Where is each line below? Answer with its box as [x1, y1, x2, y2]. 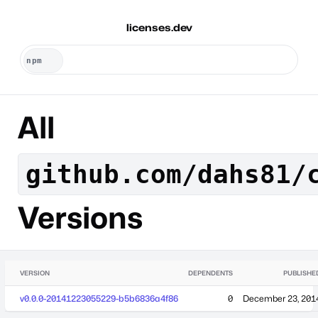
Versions [17, 199, 143, 236]
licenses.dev [126, 21, 192, 33]
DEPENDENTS [188, 268, 233, 277]
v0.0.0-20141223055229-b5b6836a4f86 [20, 292, 178, 304]
